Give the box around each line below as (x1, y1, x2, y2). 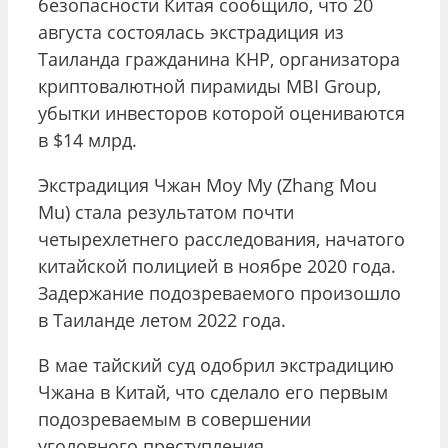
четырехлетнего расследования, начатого (38, 226, 405, 251)
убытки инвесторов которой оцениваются (38, 100, 405, 125)
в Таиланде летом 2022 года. (38, 307, 286, 332)
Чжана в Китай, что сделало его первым (38, 379, 388, 404)
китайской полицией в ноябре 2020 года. (38, 253, 396, 278)
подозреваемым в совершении (38, 406, 311, 431)
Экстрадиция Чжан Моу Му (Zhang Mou (38, 172, 377, 197)
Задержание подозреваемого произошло (38, 280, 401, 305)
